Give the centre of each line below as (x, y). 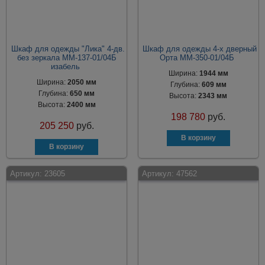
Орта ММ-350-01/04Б (197, 58)
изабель (65, 67)
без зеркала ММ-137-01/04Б (67, 58)
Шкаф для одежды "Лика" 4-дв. (68, 49)
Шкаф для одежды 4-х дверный (200, 49)
